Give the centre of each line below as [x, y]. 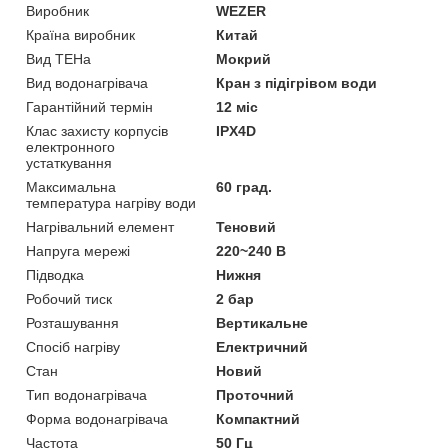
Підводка [55, 274]
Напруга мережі [78, 250]
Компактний [258, 418]
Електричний [262, 346]
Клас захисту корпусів [97, 130]
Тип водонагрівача [86, 394]
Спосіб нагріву [73, 346]
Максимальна [71, 186]
